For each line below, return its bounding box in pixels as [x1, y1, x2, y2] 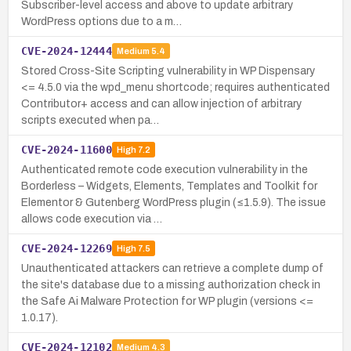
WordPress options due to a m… [21, 15, 182, 27]
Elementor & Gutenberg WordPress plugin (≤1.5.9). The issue [21, 196, 326, 208]
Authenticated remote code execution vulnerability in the [21, 163, 308, 175]
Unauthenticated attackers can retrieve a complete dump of [21, 262, 324, 274]
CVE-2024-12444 [21, 44, 112, 57]
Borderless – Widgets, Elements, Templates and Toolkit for [21, 179, 317, 192]
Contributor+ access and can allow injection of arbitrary [21, 97, 302, 110]
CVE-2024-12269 [21, 241, 112, 255]
